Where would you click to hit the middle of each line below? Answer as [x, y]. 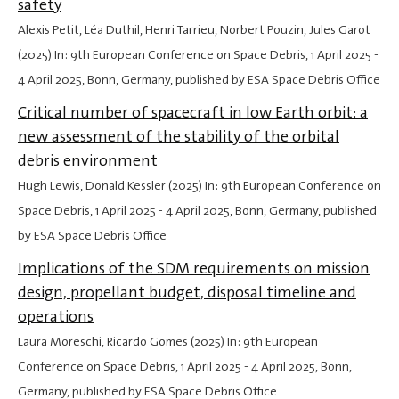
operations [56, 317]
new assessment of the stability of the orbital [179, 137]
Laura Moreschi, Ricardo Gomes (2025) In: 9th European [168, 342]
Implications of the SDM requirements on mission [194, 269]
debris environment [88, 161]
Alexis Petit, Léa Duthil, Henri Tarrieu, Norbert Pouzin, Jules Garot [194, 30]
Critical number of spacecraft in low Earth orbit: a [193, 113]
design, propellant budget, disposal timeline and [187, 293]
